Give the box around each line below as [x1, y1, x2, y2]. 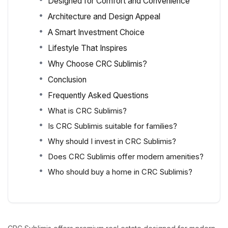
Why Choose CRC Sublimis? [48, 59, 147, 69]
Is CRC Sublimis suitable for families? [48, 121, 177, 131]
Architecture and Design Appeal [48, 11, 160, 21]
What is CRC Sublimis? [48, 106, 127, 116]
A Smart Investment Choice [48, 27, 145, 37]
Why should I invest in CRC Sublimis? [48, 136, 176, 146]
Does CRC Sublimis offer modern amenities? [48, 152, 204, 161]
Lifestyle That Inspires [48, 43, 127, 53]
